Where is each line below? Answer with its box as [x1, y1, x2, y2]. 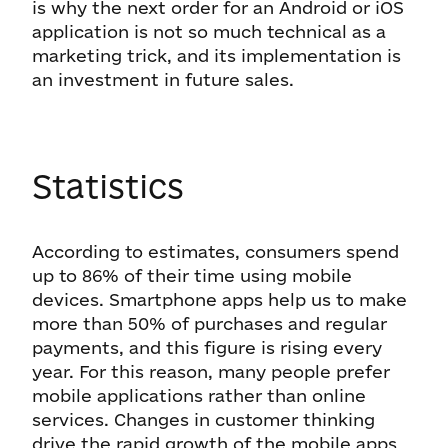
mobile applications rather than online [32, 386, 366, 405]
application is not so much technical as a [32, 22, 386, 41]
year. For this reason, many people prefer [32, 362, 390, 381]
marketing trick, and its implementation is [32, 46, 401, 65]
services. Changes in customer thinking [32, 410, 375, 429]
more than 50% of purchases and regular [32, 314, 387, 333]
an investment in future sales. [32, 70, 294, 89]
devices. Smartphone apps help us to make [32, 290, 407, 309]
